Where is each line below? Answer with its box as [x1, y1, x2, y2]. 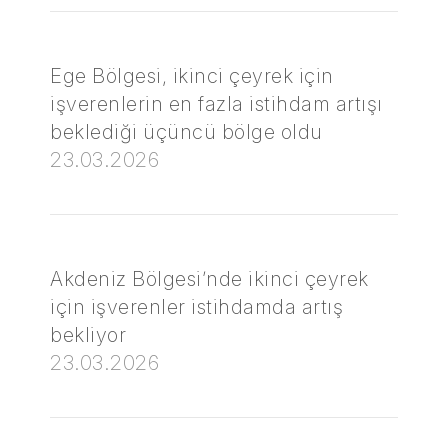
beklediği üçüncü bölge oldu [50, 120, 323, 144]
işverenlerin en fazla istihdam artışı [50, 92, 383, 116]
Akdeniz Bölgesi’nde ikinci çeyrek [50, 267, 369, 291]
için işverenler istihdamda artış [50, 295, 343, 319]
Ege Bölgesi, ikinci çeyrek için [50, 64, 334, 88]
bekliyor [50, 323, 126, 347]
